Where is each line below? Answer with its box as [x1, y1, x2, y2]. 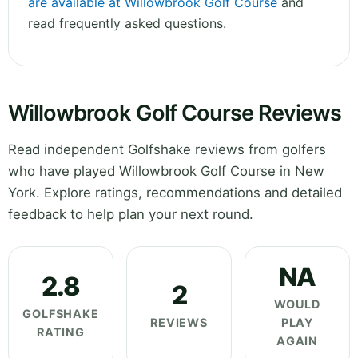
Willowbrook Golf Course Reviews [8, 100, 342, 127]
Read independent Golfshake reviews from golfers [8, 141, 326, 158]
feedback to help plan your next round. [8, 206, 253, 223]
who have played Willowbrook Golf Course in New [8, 163, 324, 180]
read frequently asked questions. [28, 15, 226, 32]
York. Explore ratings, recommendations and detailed [8, 185, 342, 201]
